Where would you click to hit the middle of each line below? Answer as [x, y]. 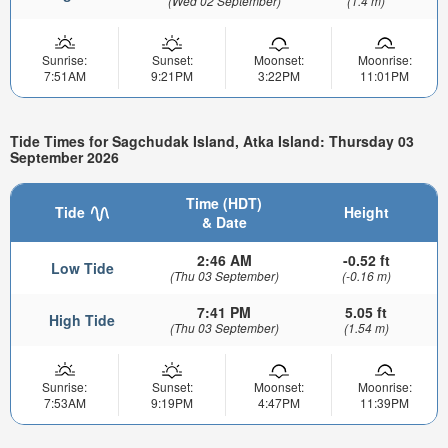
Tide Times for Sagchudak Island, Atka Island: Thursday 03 [212, 140]
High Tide [82, 320]
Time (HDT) [224, 203]
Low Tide [82, 268]
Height [366, 212]
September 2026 [64, 156]
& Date [224, 222]
